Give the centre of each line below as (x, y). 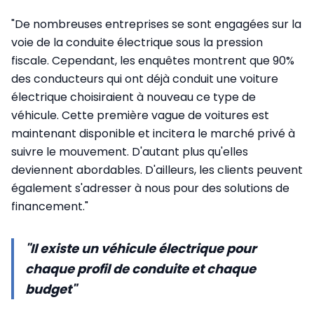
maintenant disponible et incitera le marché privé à (153, 134)
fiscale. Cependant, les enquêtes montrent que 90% (153, 61)
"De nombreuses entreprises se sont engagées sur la (156, 25)
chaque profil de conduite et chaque (141, 269)
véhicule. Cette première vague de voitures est (140, 116)
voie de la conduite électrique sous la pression (137, 43)
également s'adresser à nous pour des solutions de (150, 189)
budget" (51, 289)
